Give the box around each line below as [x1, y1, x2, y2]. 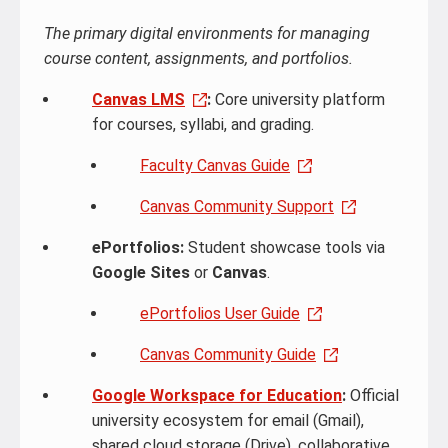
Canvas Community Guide [140, 345, 316, 364]
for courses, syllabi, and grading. [92, 115, 314, 134]
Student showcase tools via [184, 238, 385, 257]
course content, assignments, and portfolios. [44, 49, 353, 68]
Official [346, 386, 399, 405]
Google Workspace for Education [92, 386, 342, 405]
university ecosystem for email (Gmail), [92, 411, 364, 430]
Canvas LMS [92, 90, 185, 109]
